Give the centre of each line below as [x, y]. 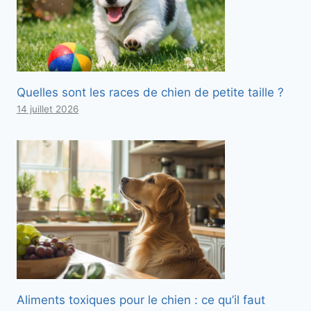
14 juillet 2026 [48, 109]
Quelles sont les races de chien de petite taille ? [150, 93]
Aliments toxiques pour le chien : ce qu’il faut [141, 300]
